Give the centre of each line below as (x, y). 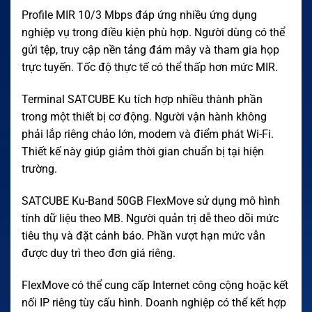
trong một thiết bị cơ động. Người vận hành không (144, 117)
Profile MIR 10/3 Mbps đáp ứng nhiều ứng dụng (139, 15)
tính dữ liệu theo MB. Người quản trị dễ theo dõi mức (150, 218)
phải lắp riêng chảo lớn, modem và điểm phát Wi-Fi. (148, 134)
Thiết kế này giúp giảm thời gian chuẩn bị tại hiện (143, 152)
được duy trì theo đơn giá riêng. (99, 253)
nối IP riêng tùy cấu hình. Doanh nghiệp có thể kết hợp (154, 302)
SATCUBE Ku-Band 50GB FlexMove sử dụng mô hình (151, 201)
